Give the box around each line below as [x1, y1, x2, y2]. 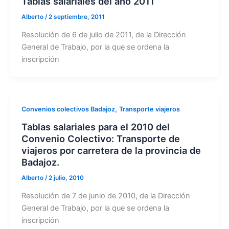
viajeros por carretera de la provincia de [21, 144, 201, 156]
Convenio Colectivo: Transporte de [21, 132, 180, 144]
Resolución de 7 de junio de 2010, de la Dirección [21, 191, 190, 201]
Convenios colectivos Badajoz [21, 105, 115, 113]
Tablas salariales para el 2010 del [21, 121, 170, 132]
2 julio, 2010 [48, 174, 84, 181]
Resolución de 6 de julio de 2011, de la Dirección [21, 30, 186, 40]
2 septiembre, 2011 [48, 13, 105, 21]
